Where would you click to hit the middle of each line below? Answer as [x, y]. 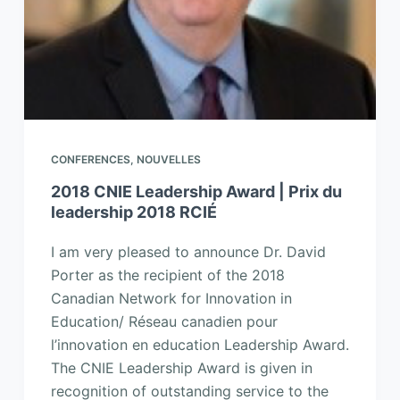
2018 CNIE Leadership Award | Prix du [196, 192]
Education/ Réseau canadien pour [164, 322]
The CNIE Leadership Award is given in [181, 368]
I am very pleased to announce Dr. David [188, 252]
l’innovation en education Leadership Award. [200, 345]
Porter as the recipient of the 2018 [167, 275]
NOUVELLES [168, 160]
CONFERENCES [90, 160]
